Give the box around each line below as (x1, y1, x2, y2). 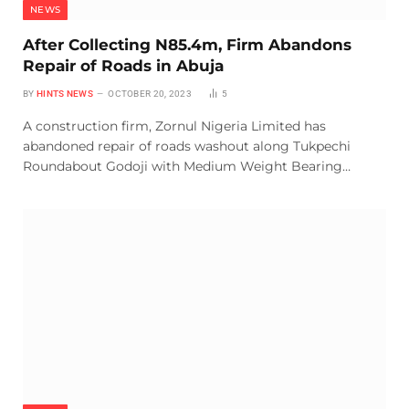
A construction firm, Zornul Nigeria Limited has (23, 117, 326, 134)
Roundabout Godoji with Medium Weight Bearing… (23, 157, 351, 174)
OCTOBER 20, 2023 (108, 88, 193, 99)
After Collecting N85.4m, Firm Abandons (23, 35, 351, 54)
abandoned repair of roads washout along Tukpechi (23, 137, 351, 154)
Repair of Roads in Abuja (23, 56, 224, 75)
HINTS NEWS (36, 88, 93, 99)
